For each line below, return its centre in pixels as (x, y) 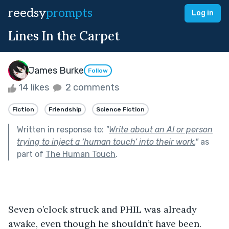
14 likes (34, 87)
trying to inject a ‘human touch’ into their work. (106, 142)
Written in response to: (61, 129)
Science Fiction (120, 109)
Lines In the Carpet (64, 36)
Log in (203, 13)
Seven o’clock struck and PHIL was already (104, 209)
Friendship (65, 109)
